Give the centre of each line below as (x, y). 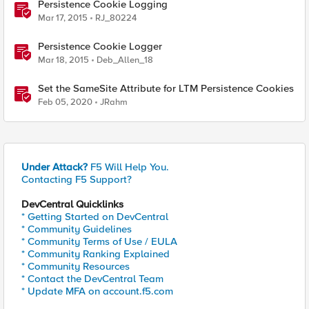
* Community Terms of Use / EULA (99, 241)
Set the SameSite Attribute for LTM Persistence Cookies (166, 88)
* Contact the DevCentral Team (92, 279)
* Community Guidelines (77, 229)
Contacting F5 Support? (77, 179)
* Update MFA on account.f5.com (97, 291)
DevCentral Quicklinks (72, 204)
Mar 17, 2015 (63, 18)
